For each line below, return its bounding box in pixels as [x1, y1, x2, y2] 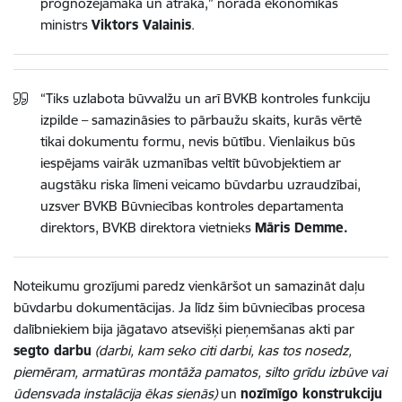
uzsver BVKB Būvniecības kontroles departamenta [40, 197, 344, 214]
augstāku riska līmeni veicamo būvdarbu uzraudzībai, [40, 175, 361, 193]
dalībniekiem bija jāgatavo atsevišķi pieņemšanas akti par [13, 319, 354, 337]
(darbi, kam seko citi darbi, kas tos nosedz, [95, 341, 352, 359]
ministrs [40, 15, 92, 33]
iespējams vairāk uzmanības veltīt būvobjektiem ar [40, 153, 341, 171]
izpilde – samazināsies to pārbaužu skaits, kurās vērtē [40, 110, 362, 128]
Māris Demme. [255, 218, 348, 236]
